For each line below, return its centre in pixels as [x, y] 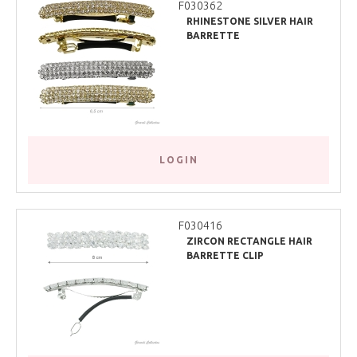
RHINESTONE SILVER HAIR [250, 22]
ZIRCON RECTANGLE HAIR [249, 241]
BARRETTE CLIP [225, 255]
